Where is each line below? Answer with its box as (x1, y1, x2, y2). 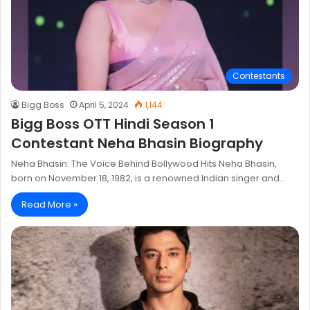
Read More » (21, 197, 77, 211)
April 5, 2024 (79, 98, 129, 111)
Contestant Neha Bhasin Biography (11, 133, 263, 153)
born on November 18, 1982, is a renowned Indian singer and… (11, 171, 286, 185)
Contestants (232, 69, 285, 82)
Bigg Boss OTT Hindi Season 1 (11, 113, 215, 134)
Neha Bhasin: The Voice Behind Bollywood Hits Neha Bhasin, (11, 156, 277, 170)
